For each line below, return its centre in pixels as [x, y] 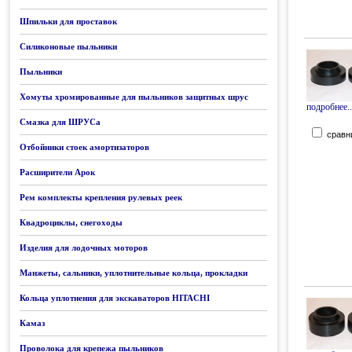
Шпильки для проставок [68, 21]
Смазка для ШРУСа [60, 122]
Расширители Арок [57, 172]
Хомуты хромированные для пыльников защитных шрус [134, 97]
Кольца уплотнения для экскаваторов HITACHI [115, 298]
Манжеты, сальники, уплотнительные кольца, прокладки [134, 273]
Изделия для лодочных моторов [84, 247]
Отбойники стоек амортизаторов [84, 147]
